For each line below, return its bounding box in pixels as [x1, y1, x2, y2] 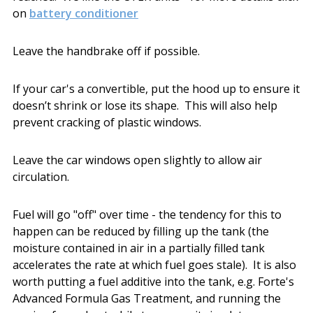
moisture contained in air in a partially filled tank [12, 240, 265, 256]
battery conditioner [29, 5, 138, 21]
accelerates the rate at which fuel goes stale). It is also [12, 256, 296, 272]
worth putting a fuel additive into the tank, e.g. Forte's [12, 273, 294, 289]
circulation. [12, 168, 69, 184]
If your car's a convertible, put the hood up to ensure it [12, 80, 300, 96]
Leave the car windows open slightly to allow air [12, 152, 262, 168]
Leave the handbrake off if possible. [12, 43, 200, 59]
